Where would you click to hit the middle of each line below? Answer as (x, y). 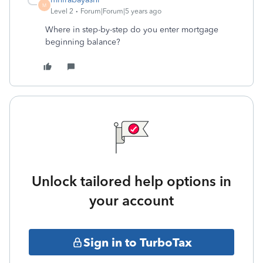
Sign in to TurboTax (137, 242)
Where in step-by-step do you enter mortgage (132, 30)
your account (131, 200)
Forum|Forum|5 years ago (121, 11)
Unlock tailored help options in (131, 181)
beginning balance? (83, 42)
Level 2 (62, 11)
